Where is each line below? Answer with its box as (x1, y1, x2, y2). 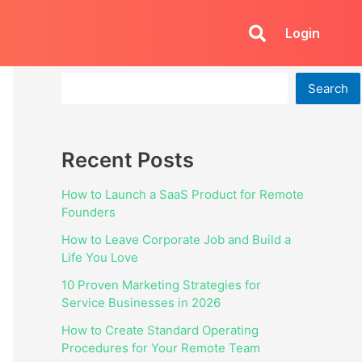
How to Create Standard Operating (61, 322, 259, 339)
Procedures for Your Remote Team (61, 340, 260, 356)
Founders (61, 204, 116, 221)
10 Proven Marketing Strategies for (61, 277, 261, 293)
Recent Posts (61, 146, 194, 172)
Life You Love (61, 250, 138, 266)
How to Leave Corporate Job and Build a (61, 232, 291, 248)
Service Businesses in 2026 (61, 295, 221, 311)
